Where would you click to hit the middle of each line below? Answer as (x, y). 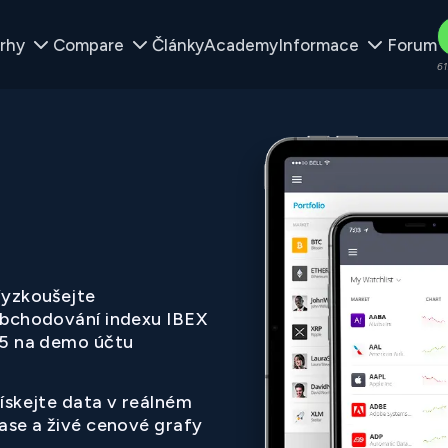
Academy (240, 44)
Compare (88, 44)
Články (177, 44)
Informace (318, 44)
